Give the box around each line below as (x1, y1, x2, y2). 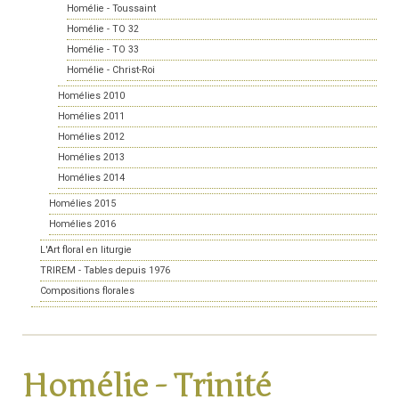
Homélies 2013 (58, 151, 125, 164)
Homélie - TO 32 (67, 23, 139, 36)
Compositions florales (40, 285, 134, 297)
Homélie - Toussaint (67, 3, 156, 15)
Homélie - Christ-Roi (67, 64, 155, 77)
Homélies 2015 (49, 198, 116, 210)
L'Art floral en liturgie (40, 244, 132, 256)
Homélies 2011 (58, 110, 125, 123)
